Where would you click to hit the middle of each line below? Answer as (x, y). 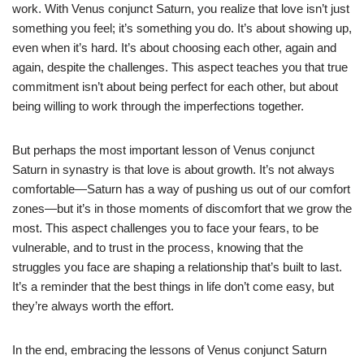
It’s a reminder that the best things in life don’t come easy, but (173, 286)
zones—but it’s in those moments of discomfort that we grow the (182, 208)
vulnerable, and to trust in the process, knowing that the (158, 247)
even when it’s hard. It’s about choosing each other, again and (174, 47)
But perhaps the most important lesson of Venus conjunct (163, 149)
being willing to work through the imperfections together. (158, 106)
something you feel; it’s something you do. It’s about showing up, (182, 28)
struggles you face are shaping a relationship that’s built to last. (177, 266)
